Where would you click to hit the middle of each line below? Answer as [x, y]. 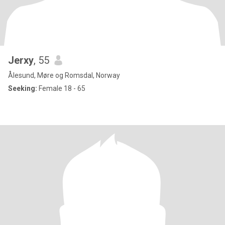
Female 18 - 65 [61, 88]
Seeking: [23, 88]
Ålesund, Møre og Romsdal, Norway [64, 75]
